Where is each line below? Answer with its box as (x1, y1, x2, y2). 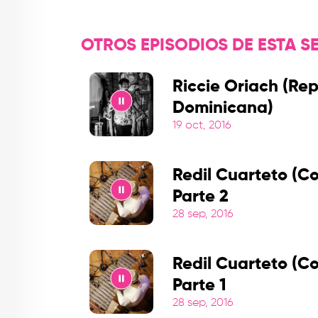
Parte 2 (172, 188, 229, 206)
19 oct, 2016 (172, 120, 231, 132)
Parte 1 (172, 277, 226, 295)
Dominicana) (172, 99, 273, 117)
